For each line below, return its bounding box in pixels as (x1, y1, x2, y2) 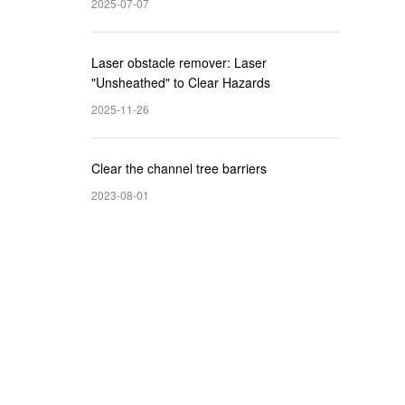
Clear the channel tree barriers (91, 159, 267, 177)
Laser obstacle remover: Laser (91, 53, 267, 71)
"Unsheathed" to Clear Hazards (91, 73, 270, 91)
